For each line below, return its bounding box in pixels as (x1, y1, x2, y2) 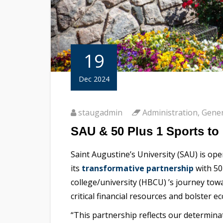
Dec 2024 (78, 74, 110, 84)
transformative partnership (80, 163, 194, 174)
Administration (142, 107, 198, 118)
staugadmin (78, 107, 122, 118)
